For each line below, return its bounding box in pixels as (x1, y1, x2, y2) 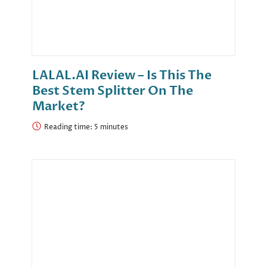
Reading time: (44, 122, 94, 133)
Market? (32, 98, 85, 116)
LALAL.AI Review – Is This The (32, 67, 212, 85)
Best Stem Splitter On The (32, 82, 193, 100)
